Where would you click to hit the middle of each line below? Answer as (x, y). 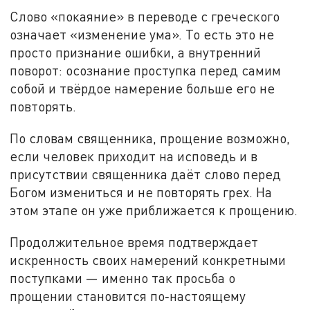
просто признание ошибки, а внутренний (136, 53)
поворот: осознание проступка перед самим (146, 71)
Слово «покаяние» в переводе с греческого (145, 17)
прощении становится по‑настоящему (128, 295)
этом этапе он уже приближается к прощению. (154, 210)
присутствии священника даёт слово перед (146, 174)
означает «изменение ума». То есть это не (142, 35)
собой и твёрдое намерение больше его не (143, 89)
